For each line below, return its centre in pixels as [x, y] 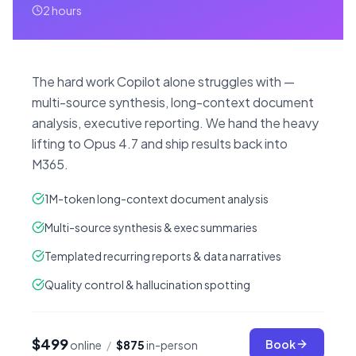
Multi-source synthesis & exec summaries [151, 228]
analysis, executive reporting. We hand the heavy [175, 123]
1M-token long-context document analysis [157, 199]
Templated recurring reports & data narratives [163, 256]
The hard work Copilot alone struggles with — [163, 82]
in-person [172, 345]
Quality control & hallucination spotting [147, 285]
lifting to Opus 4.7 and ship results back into [160, 144]
